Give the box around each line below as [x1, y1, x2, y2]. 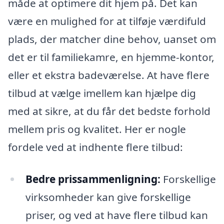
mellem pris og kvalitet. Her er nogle [8, 122, 186, 136]
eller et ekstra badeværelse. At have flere [8, 68, 209, 82]
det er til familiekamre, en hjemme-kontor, [8, 50, 214, 64]
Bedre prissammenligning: [25, 171, 160, 186]
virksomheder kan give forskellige [25, 189, 191, 204]
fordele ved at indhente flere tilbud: [8, 140, 183, 154]
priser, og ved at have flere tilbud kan [25, 207, 208, 222]
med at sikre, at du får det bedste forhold [8, 104, 210, 118]
